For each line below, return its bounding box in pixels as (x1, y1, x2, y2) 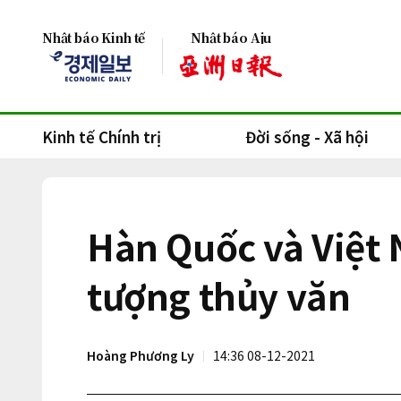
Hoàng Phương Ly (87, 346, 194, 364)
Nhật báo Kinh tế (42, 29, 146, 47)
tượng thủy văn (87, 269, 351, 321)
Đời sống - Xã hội (245, 125, 369, 148)
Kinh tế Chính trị (42, 125, 161, 148)
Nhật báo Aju (191, 29, 272, 47)
